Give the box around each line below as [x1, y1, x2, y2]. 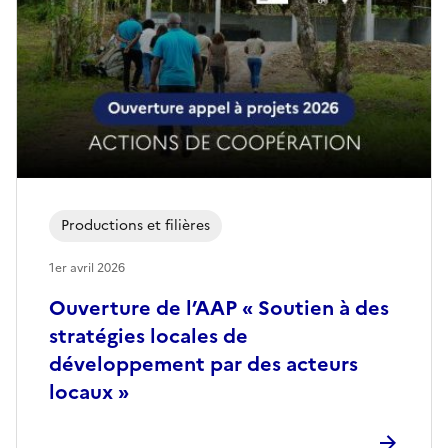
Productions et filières [61, 214, 210, 236]
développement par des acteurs [49, 348, 358, 379]
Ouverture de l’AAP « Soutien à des [49, 292, 389, 323]
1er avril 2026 [49, 258, 125, 277]
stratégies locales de [49, 320, 248, 351]
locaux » [49, 376, 129, 407]
